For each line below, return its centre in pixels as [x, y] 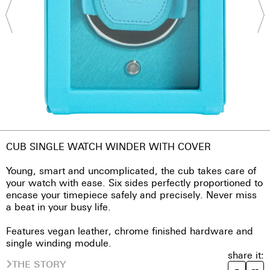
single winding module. [59, 243]
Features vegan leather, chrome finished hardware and [130, 231]
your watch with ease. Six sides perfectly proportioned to [134, 183]
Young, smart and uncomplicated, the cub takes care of [131, 171]
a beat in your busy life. [58, 207]
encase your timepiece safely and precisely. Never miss [131, 195]
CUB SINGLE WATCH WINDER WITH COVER [108, 146]
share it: [246, 255]
